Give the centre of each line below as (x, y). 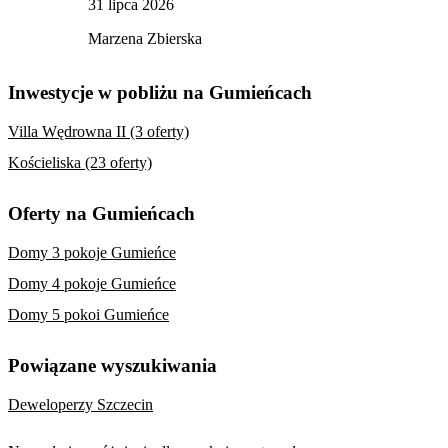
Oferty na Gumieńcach (101, 214)
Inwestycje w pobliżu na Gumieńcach (160, 93)
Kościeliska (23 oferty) (80, 162)
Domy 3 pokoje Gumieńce (92, 253)
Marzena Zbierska (145, 38)
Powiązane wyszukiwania (112, 366)
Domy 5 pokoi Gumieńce (88, 314)
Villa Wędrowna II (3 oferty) (98, 132)
